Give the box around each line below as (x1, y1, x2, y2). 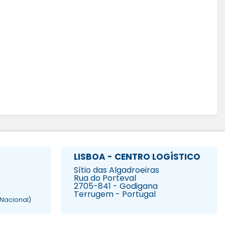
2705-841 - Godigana (74, 180, 158, 192)
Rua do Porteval (74, 172, 136, 184)
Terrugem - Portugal (74, 188, 156, 200)
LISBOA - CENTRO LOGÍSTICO (74, 151, 200, 163)
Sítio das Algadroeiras (74, 164, 159, 176)
